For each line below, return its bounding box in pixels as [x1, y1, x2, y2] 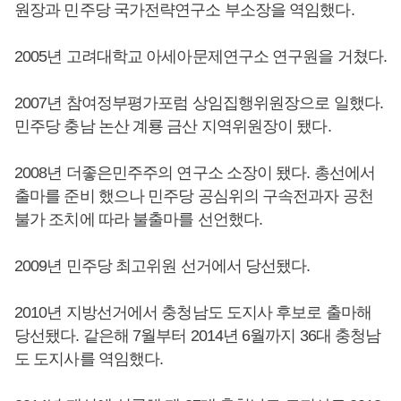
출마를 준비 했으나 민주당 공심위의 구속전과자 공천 [14, 187, 373, 205]
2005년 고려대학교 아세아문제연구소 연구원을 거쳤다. [14, 47, 387, 65]
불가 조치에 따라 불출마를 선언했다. [14, 210, 262, 228]
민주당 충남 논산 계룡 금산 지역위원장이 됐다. [14, 117, 331, 135]
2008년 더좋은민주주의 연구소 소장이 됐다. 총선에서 [14, 164, 376, 182]
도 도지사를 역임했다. [14, 350, 164, 368]
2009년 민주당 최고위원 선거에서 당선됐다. [14, 257, 311, 275]
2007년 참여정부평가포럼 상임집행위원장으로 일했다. [14, 94, 383, 112]
